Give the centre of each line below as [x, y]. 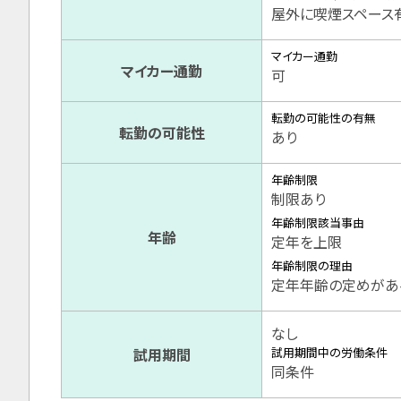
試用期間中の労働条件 [329, 353]
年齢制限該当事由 [318, 223]
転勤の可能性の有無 [324, 118]
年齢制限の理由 [312, 266]
